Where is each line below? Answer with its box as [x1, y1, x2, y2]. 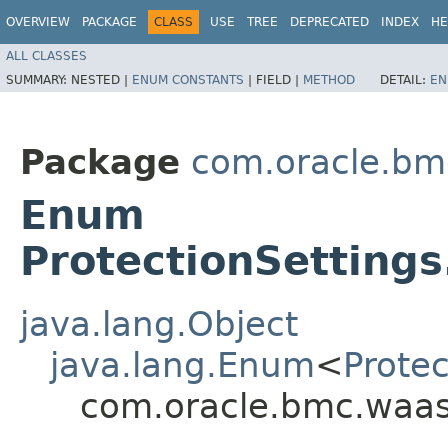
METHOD [303, 72, 355, 87]
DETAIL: [380, 72, 430, 87]
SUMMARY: [6, 72, 71, 87]
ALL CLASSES [6, 48, 87, 63]
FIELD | [256, 72, 303, 87]
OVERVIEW [6, 15, 70, 29]
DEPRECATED [290, 15, 369, 29]
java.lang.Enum [50, 344, 315, 385]
